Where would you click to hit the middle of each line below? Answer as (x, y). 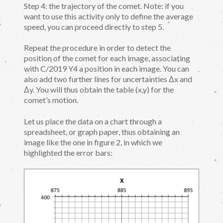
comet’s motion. (51, 100)
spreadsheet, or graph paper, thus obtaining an (102, 132)
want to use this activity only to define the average (109, 16)
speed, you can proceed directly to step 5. (94, 26)
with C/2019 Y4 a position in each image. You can (107, 69)
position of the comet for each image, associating (107, 58)
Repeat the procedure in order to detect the (97, 48)
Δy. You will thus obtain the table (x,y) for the (99, 90)
